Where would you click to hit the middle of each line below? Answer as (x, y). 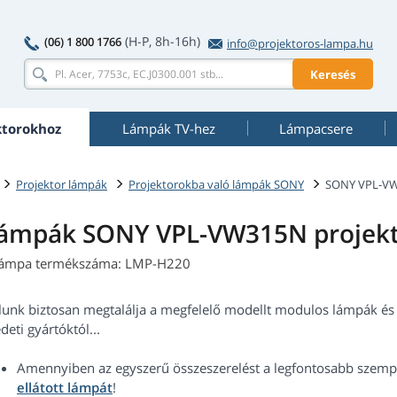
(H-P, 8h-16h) (163, 41)
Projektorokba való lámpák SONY (216, 184)
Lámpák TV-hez (168, 128)
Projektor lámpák (62, 184)
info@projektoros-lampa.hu (300, 43)
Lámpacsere (316, 128)
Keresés (333, 74)
